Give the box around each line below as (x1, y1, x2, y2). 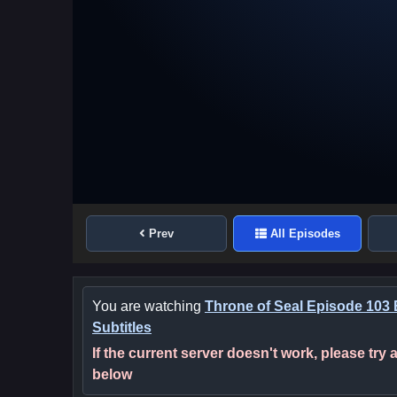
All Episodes (269, 227, 340, 241)
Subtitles (92, 320, 152, 336)
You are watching (92, 299, 205, 315)
